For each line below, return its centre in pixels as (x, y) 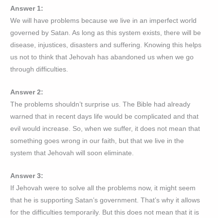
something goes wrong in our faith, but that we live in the (97, 141)
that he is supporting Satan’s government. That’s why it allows (105, 200)
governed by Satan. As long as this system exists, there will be (106, 33)
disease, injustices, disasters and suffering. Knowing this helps (106, 45)
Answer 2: (27, 92)
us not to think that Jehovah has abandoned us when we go (102, 57)
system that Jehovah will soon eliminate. (72, 153)
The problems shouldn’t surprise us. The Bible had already (100, 105)
